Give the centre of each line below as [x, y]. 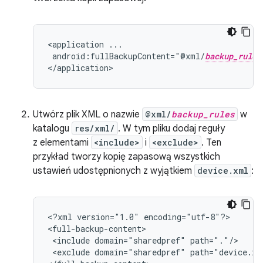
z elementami [62, 143]
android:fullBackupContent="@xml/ [129, 56]
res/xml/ [95, 128]
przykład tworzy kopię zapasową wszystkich [127, 157]
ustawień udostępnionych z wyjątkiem [114, 171]
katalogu [52, 129]
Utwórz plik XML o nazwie [87, 114]
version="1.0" [108, 217]
